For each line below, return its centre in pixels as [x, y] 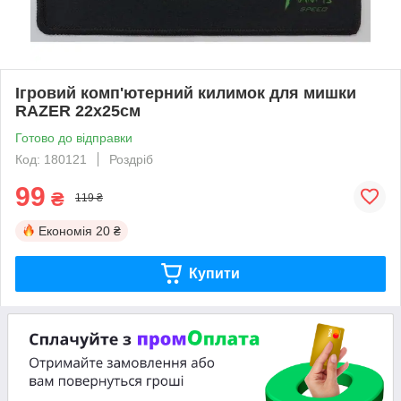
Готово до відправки [74, 137]
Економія [65, 230]
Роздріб [131, 159]
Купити [214, 273]
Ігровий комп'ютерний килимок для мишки [186, 93]
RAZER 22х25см [78, 111]
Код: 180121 [51, 159]
